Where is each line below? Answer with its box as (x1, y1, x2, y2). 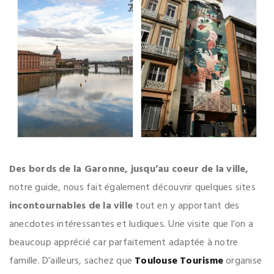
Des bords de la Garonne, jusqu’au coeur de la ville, (9, 161, 249, 177)
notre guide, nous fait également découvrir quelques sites (9, 179, 256, 196)
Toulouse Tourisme (135, 253, 224, 269)
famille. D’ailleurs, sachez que (9, 253, 135, 269)
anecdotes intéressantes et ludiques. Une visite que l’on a (9, 216, 254, 232)
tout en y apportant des (133, 198, 240, 214)
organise (226, 253, 262, 269)
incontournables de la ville (9, 198, 133, 214)
